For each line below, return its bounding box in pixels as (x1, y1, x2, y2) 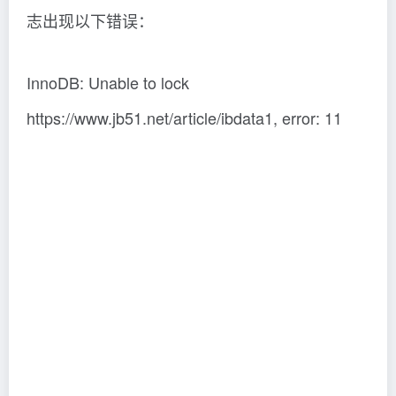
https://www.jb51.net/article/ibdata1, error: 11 (27, 106, 342, 129)
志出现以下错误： (27, 9, 154, 32)
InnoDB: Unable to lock (27, 71, 189, 94)
